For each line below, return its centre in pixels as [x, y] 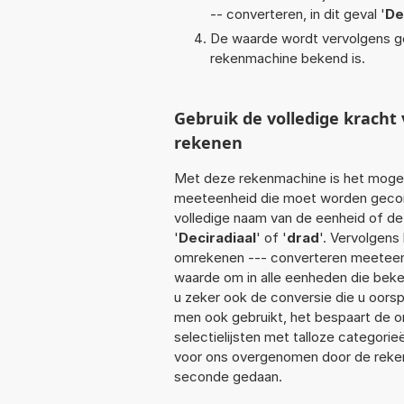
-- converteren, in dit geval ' [298, 14]
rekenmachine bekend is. [288, 58]
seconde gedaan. [228, 376]
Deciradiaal [217, 237]
